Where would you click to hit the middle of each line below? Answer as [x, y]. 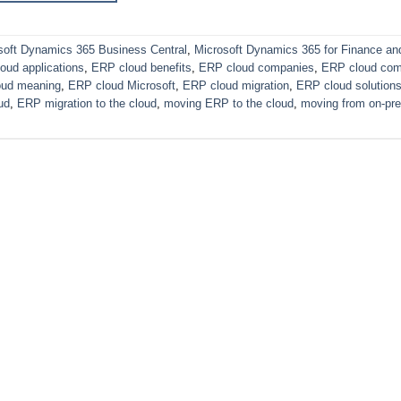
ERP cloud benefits [141, 68]
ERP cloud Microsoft [122, 86]
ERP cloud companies [256, 68]
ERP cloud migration [236, 86]
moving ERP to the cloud [229, 104]
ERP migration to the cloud [87, 104]
